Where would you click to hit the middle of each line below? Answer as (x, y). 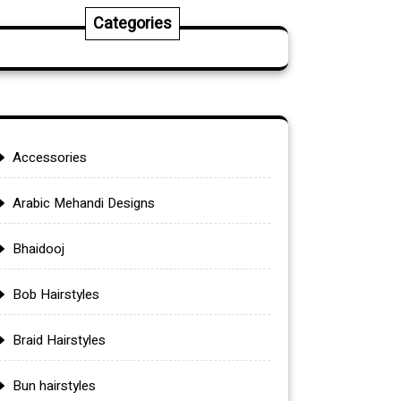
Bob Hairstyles (56, 294)
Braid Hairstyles (59, 340)
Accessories (50, 157)
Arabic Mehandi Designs (84, 203)
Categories (132, 23)
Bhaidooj (38, 248)
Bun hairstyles (54, 385)
